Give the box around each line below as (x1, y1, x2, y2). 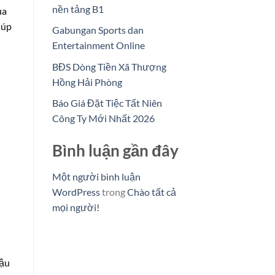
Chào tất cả (126, 186, 176, 198)
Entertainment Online (52, 39, 145, 52)
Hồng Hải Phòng (52, 76, 122, 88)
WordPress (52, 186, 100, 198)
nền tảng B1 (52, 2, 104, 15)
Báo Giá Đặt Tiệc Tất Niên (52, 97, 162, 109)
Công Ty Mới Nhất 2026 (52, 112, 155, 125)
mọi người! (52, 201, 99, 214)
